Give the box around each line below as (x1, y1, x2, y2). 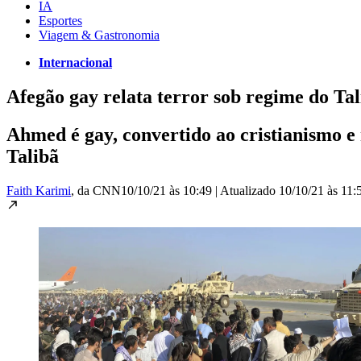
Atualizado (220, 183, 279, 197)
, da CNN (71, 183, 121, 197)
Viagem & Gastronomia (39, 27, 160, 42)
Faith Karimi (6, 183, 71, 197)
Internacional (39, 55, 112, 69)
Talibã (6, 145, 59, 167)
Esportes (39, 13, 82, 27)
